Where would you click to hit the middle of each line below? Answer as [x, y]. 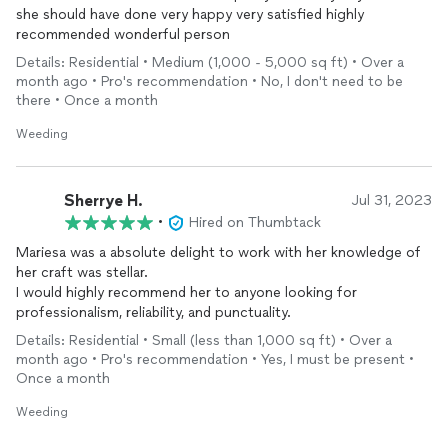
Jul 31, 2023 [392, 200]
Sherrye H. [103, 200]
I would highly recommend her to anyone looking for [186, 292]
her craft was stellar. [82, 272]
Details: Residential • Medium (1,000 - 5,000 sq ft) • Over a [210, 62]
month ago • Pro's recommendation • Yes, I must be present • [215, 359]
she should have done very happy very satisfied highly [190, 14]
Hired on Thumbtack [255, 222]
